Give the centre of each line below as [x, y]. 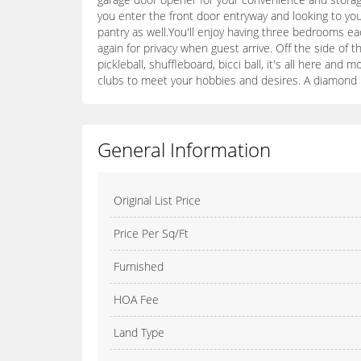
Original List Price [157, 201]
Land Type [139, 333]
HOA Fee [136, 300]
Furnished [139, 267]
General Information [184, 150]
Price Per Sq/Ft [151, 234]
